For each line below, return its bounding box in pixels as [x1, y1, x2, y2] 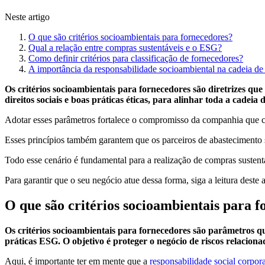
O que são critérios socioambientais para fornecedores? [28, 32, 232, 43]
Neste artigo [5, 12, 50, 22]
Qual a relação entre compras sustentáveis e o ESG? [28, 43, 222, 53]
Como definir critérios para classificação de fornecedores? [28, 53, 243, 64]
